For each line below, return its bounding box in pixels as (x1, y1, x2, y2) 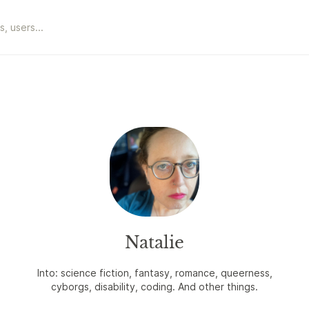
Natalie (125, 232, 184, 252)
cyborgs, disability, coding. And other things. (51, 281, 258, 292)
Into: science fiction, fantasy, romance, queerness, (37, 267, 272, 279)
